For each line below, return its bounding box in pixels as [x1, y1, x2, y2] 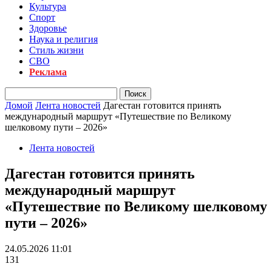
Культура [29, 1, 66, 12]
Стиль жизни [29, 45, 84, 55]
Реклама [29, 67, 67, 77]
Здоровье [29, 23, 67, 33]
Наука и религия [29, 34, 98, 44]
